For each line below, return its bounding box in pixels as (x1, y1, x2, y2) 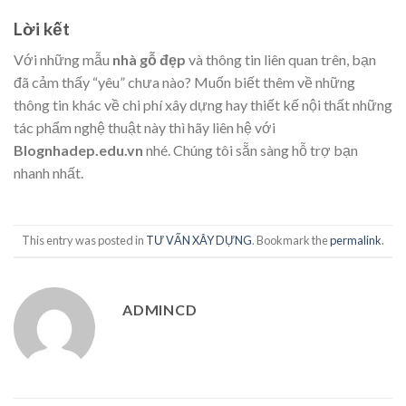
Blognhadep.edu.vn (14, 141, 146, 159)
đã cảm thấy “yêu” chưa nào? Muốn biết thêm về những (14, 73, 355, 92)
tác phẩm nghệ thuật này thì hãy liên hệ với (14, 119, 275, 137)
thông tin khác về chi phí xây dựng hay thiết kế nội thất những (14, 96, 392, 114)
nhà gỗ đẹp (112, 51, 186, 69)
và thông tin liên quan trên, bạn (186, 51, 376, 69)
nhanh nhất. (14, 164, 83, 182)
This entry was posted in (22, 233, 146, 248)
